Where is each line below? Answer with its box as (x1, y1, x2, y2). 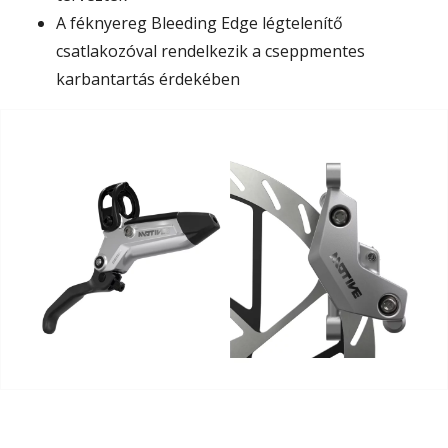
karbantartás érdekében (56, 68, 240, 91)
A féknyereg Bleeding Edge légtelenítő (56, 12, 343, 35)
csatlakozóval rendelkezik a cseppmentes (56, 40, 365, 63)
